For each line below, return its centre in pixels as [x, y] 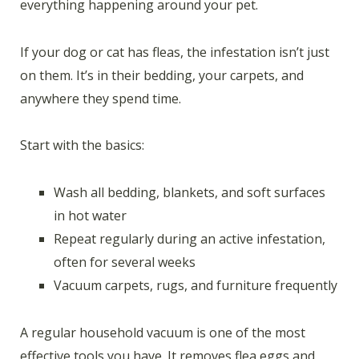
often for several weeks [125, 262]
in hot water [90, 216]
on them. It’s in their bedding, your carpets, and [162, 75]
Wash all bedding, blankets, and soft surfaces [190, 193]
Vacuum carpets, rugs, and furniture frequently [196, 286]
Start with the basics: [82, 145]
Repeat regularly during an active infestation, [190, 239]
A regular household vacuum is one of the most [163, 332]
